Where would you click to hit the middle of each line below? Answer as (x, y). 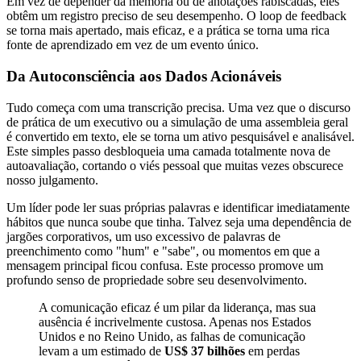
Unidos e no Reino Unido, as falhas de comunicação (172, 336)
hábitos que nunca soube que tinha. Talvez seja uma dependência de (179, 222)
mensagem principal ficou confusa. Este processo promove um (165, 265)
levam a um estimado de (102, 351)
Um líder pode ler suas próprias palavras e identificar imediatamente (178, 207)
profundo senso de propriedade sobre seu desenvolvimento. (157, 280)
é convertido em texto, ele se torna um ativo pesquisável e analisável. (180, 136)
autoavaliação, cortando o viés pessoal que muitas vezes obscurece (175, 165)
